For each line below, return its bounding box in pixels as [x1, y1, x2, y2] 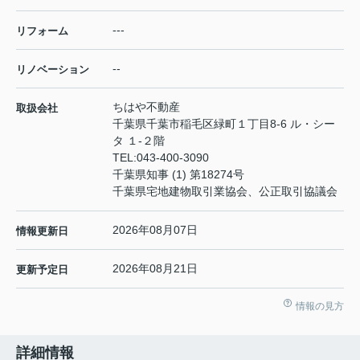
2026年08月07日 [112, 223, 198, 237]
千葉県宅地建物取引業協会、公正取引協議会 [112, 185, 337, 198]
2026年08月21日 [112, 262, 198, 276]
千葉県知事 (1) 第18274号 [112, 168, 244, 182]
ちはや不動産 [112, 100, 180, 114]
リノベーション [16, 63, 89, 76]
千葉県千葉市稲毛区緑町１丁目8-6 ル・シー [112, 117, 335, 131]
